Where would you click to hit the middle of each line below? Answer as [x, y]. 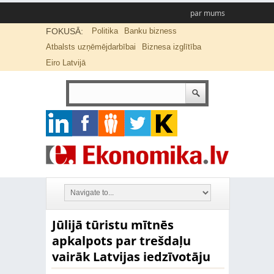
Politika [105, 31]
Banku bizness [150, 31]
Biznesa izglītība [171, 47]
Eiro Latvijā [65, 63]
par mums [207, 13]
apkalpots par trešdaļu [121, 241]
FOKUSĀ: [64, 31]
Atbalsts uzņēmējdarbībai [91, 47]
